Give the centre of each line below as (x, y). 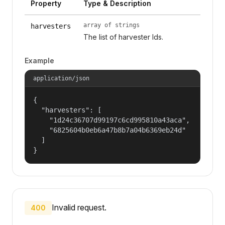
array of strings (111, 25)
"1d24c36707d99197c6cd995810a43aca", (111, 120)
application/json (61, 78)
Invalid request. (79, 207)
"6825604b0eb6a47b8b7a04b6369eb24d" (109, 130)
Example (39, 60)
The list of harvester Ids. (123, 37)
